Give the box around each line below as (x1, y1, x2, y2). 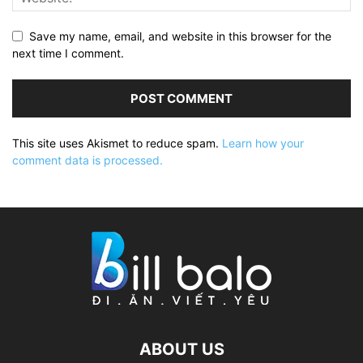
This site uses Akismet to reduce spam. (12, 136, 222, 151)
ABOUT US (139, 340, 224, 360)
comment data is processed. (12, 153, 163, 168)
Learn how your (222, 136, 304, 151)
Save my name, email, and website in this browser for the (29, 29, 331, 44)
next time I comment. (12, 46, 124, 61)
